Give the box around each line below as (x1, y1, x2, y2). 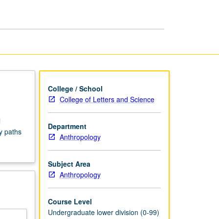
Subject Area (47, 158, 90, 169)
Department (47, 121, 87, 131)
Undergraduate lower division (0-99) (47, 207, 159, 217)
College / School (47, 83, 103, 93)
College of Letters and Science (59, 94, 154, 104)
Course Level (47, 196, 92, 206)
